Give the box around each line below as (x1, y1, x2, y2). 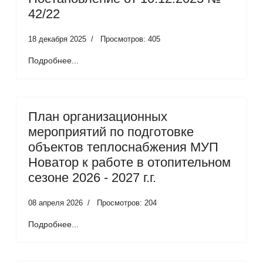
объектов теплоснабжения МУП (28, 139, 218, 154)
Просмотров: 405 (100, 34, 160, 43)
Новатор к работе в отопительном (28, 154, 231, 170)
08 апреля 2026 (28, 198, 83, 207)
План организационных (28, 109, 167, 124)
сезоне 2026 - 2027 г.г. (28, 170, 156, 185)
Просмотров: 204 (97, 198, 157, 207)
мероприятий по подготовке (28, 124, 194, 139)
